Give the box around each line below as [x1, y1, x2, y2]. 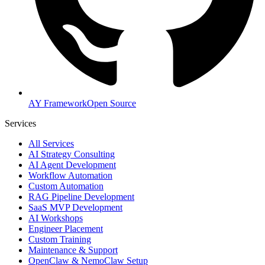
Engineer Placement [28, 223, 103, 234]
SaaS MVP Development [28, 202, 122, 212]
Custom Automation [28, 180, 104, 191]
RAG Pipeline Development [28, 191, 134, 202]
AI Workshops [28, 212, 83, 223]
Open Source [87, 98, 136, 108]
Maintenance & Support [28, 244, 118, 255]
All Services [28, 138, 74, 148]
